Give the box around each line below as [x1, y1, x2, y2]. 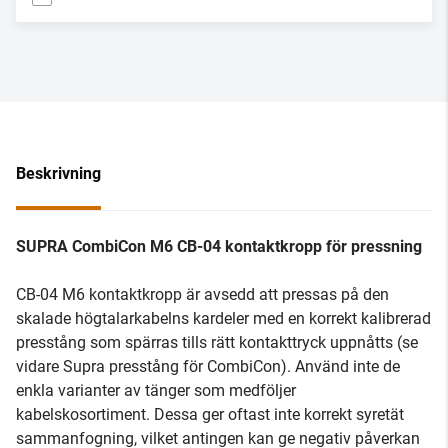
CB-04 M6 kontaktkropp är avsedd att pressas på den [16, 285, 389, 304]
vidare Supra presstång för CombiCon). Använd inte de [16, 357, 400, 376]
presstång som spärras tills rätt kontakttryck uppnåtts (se [16, 333, 418, 352]
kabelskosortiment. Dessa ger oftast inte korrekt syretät [16, 405, 404, 424]
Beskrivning [16, 164, 101, 183]
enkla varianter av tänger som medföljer [16, 381, 296, 400]
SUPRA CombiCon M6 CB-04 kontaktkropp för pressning [16, 237, 422, 256]
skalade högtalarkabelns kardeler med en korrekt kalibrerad [16, 309, 431, 328]
